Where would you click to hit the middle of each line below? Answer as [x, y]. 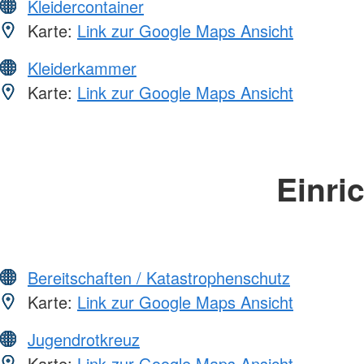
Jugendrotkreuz [84, 340]
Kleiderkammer [82, 68]
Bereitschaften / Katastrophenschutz [159, 278]
